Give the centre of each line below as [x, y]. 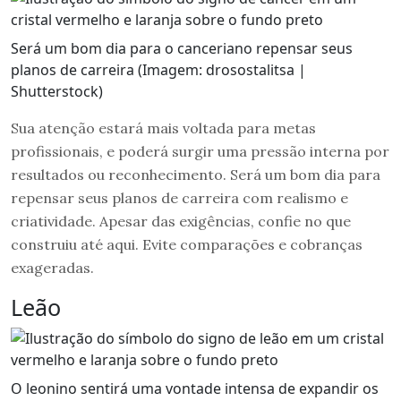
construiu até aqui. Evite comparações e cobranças [187, 244]
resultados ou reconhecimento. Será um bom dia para [196, 174]
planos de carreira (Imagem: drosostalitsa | [158, 69]
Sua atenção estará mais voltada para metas [163, 128]
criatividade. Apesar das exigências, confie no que [181, 221]
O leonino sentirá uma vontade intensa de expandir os [195, 388]
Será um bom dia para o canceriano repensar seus [182, 48]
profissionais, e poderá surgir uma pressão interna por [200, 151]
